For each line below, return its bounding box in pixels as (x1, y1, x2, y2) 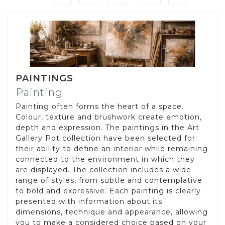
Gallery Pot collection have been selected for (16, 134, 195, 143)
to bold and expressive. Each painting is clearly (16, 186, 201, 196)
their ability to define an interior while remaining (16, 144, 208, 154)
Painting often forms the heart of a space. (16, 102, 184, 111)
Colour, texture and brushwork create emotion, (16, 113, 202, 122)
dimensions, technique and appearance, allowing (16, 207, 208, 217)
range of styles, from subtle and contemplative (16, 176, 202, 185)
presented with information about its (16, 197, 162, 206)
